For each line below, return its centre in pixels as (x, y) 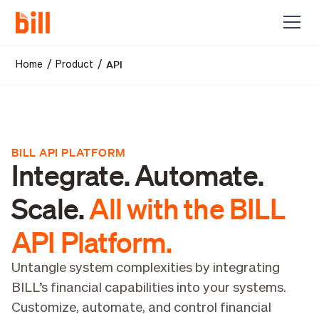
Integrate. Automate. (137, 175)
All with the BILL (187, 208)
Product (75, 64)
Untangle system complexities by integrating (145, 268)
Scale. (50, 208)
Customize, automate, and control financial (141, 308)
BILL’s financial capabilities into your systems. (148, 288)
